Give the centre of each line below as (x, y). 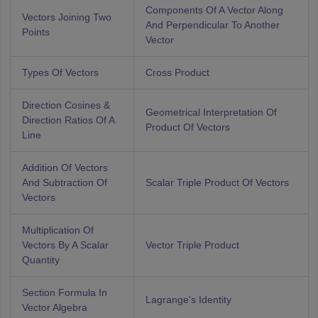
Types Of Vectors (60, 73)
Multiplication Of (57, 230)
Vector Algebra (54, 308)
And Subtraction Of (64, 183)
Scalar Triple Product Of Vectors (217, 183)
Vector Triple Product (192, 245)
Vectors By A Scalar (65, 245)
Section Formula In (64, 293)
